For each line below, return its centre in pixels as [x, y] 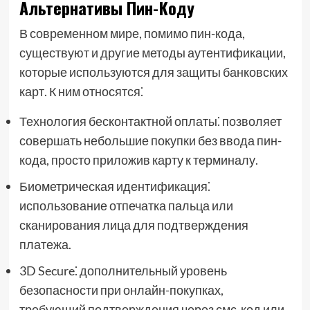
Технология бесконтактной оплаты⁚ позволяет [150, 121]
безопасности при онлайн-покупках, [121, 290]
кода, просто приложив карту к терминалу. [138, 160]
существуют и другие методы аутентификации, [152, 53]
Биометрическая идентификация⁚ [115, 186]
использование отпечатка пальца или [126, 206]
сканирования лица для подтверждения [134, 225]
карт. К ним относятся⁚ [81, 91]
